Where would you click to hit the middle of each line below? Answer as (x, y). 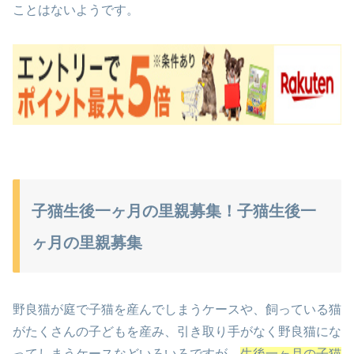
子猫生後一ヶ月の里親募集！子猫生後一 (174, 211)
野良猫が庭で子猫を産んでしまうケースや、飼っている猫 (177, 309)
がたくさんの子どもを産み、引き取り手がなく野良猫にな (177, 331)
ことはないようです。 (76, 10)
